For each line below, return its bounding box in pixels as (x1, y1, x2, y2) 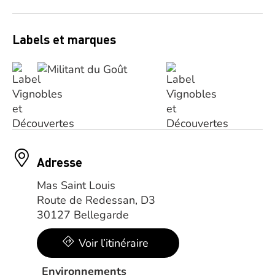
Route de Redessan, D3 (37, 193, 155, 207)
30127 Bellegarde (37, 207, 129, 222)
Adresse (37, 154, 82, 170)
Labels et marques (12, 31, 116, 47)
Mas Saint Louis (37, 178, 115, 193)
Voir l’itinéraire (79, 236, 149, 250)
